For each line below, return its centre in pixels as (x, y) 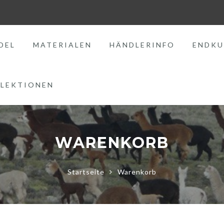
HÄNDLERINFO (142, 45)
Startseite (86, 172)
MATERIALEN (63, 45)
